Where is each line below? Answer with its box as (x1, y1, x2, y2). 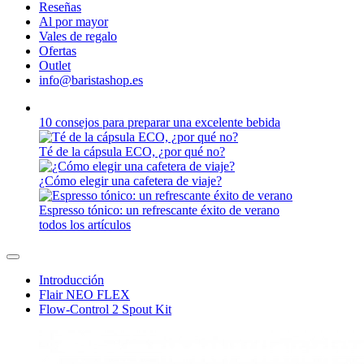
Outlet (39, 58, 71, 72)
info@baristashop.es (39, 73, 143, 87)
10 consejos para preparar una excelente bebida (39, 348, 280, 362)
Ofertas (39, 44, 76, 58)
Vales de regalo (39, 29, 117, 43)
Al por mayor (39, 15, 108, 28)
